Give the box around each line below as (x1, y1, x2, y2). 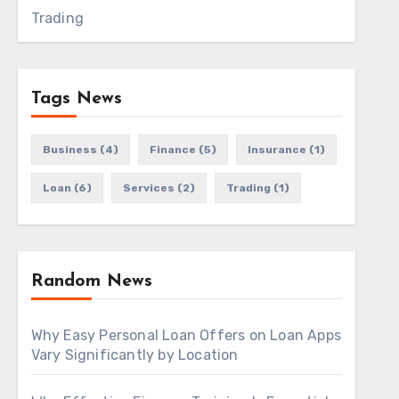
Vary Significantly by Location (30, 346, 239, 363)
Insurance (247, 143, 306, 156)
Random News (30, 273, 152, 290)
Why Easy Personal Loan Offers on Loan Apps (30, 327, 342, 344)
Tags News (30, 90, 122, 108)
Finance (149, 143, 196, 156)
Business (42, 143, 97, 156)
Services (122, 182, 175, 194)
